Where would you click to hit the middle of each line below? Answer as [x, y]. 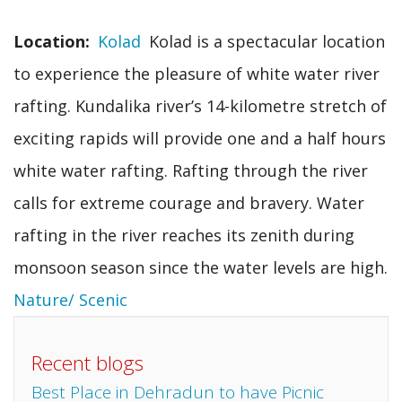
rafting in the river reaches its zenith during [184, 235]
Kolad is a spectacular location [267, 41]
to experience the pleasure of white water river [197, 73]
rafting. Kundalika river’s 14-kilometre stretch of [200, 105]
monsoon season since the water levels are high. [201, 267]
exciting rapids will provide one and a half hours [200, 138]
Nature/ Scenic [70, 299]
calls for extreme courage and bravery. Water [189, 202]
